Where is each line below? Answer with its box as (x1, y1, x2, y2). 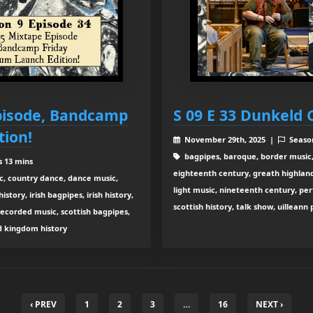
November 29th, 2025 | (182, 133, 278, 145)
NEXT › (256, 298, 283, 310)
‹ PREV (30, 298, 57, 310)
